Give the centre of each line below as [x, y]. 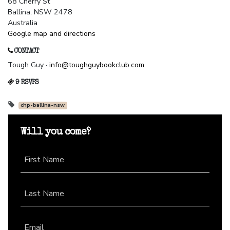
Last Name [44, 194]
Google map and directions [52, 34]
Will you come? [55, 133]
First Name [44, 160]
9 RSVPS [26, 83]
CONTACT [26, 52]
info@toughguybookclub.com [97, 65]
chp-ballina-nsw [43, 105]
